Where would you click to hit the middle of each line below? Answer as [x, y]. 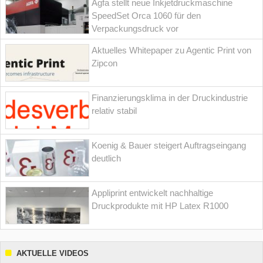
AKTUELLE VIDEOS [53, 254]
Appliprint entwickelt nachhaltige [153, 193]
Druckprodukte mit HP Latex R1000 [160, 206]
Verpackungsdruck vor [135, 29]
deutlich [107, 159]
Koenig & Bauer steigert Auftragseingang [169, 146]
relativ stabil [114, 111]
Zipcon [105, 63]
